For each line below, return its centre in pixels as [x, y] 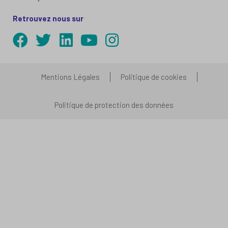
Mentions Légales [70, 77]
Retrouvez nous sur [48, 18]
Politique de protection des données [114, 105]
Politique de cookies [154, 77]
